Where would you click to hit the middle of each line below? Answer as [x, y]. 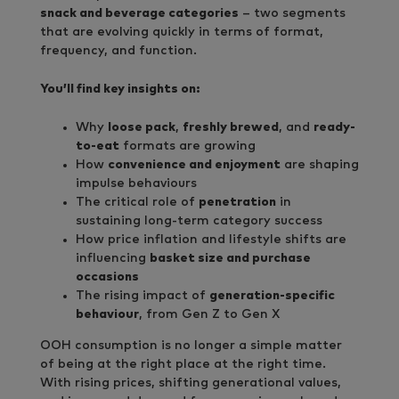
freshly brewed [231, 127]
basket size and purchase [230, 258]
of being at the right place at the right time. [183, 364]
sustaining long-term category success [199, 220]
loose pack [142, 127]
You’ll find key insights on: [120, 89]
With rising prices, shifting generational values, [191, 383]
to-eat [98, 146]
